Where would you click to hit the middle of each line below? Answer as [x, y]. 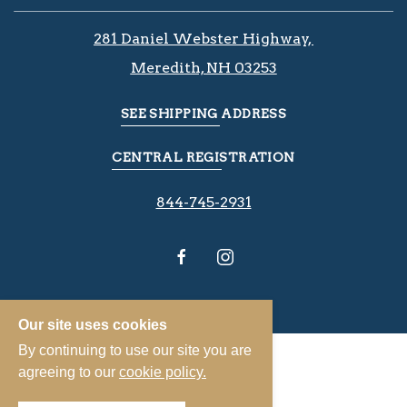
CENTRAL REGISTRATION [203, 157]
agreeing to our [69, 372]
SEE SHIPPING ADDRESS [203, 113]
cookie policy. [163, 372]
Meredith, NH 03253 [203, 67]
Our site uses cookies [93, 325]
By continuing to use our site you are [135, 350]
